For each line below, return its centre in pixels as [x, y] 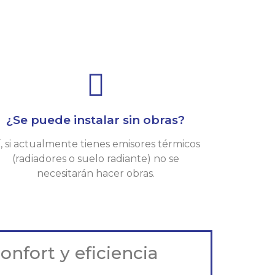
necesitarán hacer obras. [95, 174]
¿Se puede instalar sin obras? [96, 120]
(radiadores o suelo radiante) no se [95, 159]
